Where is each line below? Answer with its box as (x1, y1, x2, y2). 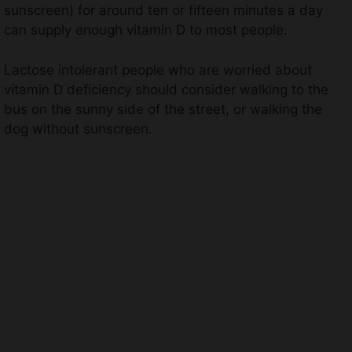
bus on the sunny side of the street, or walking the (4, 101, 322, 117)
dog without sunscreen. (4, 120, 152, 137)
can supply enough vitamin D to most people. (4, 22, 288, 38)
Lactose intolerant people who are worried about (4, 61, 312, 78)
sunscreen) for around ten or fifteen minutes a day (4, 2, 323, 19)
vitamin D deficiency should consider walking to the (4, 81, 328, 97)
